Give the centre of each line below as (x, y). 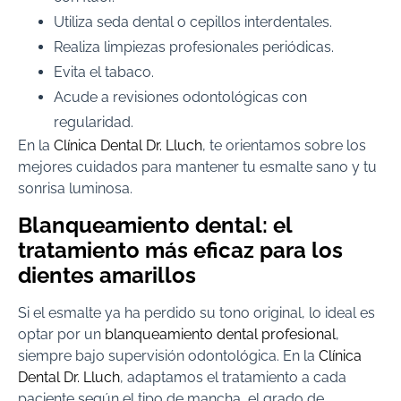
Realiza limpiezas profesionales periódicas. (194, 47)
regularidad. (94, 123)
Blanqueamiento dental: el (155, 225)
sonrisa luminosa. (75, 189)
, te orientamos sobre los (284, 146)
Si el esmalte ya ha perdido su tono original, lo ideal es (196, 312)
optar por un (61, 334)
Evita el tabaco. (104, 73)
